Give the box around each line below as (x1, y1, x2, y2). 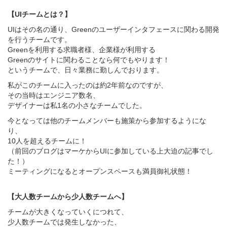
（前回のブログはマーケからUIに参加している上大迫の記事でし (8, 147, 213, 155)
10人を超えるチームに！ (8, 137, 87, 145)
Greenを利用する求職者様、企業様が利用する (8, 46, 156, 54)
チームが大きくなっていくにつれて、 (8, 208, 128, 216)
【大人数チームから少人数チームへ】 (8, 193, 128, 201)
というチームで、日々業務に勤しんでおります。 (8, 66, 164, 74)
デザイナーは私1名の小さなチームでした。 (8, 101, 146, 109)
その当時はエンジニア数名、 (8, 91, 100, 99)
